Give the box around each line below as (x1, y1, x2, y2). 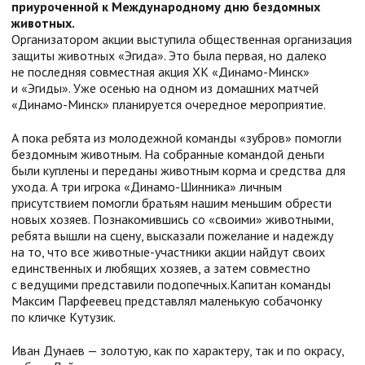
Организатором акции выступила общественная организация (11, 30, 352, 47)
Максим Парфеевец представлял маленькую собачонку (11, 292, 322, 309)
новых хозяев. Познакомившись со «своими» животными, (11, 210, 333, 227)
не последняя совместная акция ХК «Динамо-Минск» (11, 63, 310, 80)
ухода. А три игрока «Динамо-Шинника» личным (11, 178, 282, 195)
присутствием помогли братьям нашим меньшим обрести (11, 194, 332, 211)
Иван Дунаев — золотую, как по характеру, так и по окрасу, (11, 341, 344, 358)
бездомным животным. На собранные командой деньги (11, 145, 324, 162)
